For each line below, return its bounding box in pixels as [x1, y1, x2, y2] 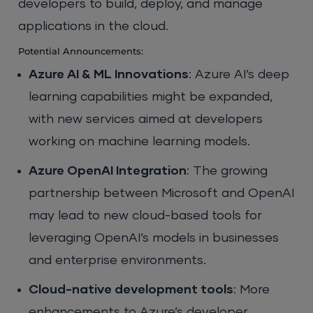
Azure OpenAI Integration [29, 165, 187, 178]
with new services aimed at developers [29, 113, 263, 126]
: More [233, 284, 270, 297]
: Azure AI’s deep [189, 68, 290, 82]
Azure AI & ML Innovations [29, 68, 189, 82]
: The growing [187, 165, 268, 178]
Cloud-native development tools [29, 284, 234, 297]
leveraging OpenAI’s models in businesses [29, 232, 279, 245]
